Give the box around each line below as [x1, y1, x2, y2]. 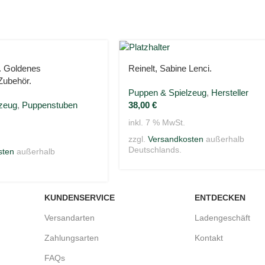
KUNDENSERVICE [44, 192, 115, 202]
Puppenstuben [22, 100, 77, 111]
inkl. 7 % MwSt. [128, 118, 185, 127]
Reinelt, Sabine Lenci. [128, 63, 212, 74]
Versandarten [44, 212, 95, 222]
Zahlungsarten [44, 232, 99, 243]
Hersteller [211, 88, 248, 98]
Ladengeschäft [195, 212, 250, 222]
